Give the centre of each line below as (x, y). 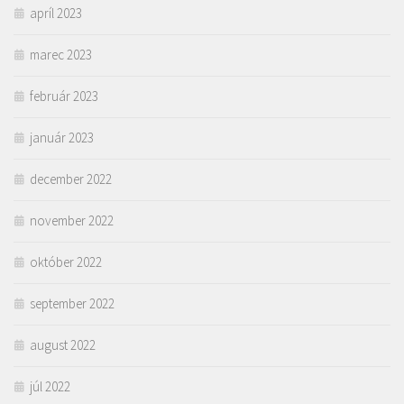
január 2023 (62, 138)
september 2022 (72, 304)
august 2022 (63, 345)
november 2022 (72, 221)
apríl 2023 (56, 14)
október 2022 (66, 262)
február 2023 (64, 96)
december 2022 (71, 179)
